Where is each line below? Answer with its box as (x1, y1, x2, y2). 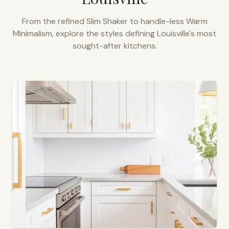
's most (189, 28, 216, 39)
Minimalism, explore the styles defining (13, 28, 157, 39)
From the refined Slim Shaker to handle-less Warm (21, 16, 208, 27)
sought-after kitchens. (72, 40, 157, 51)
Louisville (157, 28, 189, 39)
